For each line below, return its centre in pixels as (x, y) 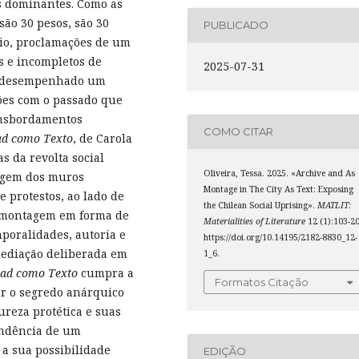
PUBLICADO (236, 25)
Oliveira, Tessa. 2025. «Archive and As (280, 173)
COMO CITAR (239, 132)
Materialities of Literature (255, 221)
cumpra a (106, 272)
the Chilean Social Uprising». (261, 205)
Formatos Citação (262, 282)
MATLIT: (335, 205)
